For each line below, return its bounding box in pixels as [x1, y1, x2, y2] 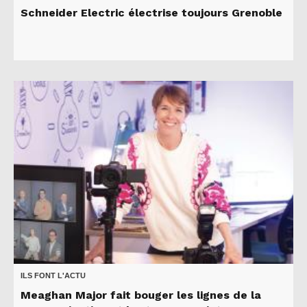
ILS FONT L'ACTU [21, 271, 86, 280]
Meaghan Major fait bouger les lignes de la [21, 288, 261, 302]
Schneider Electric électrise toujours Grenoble [21, 5, 282, 19]
